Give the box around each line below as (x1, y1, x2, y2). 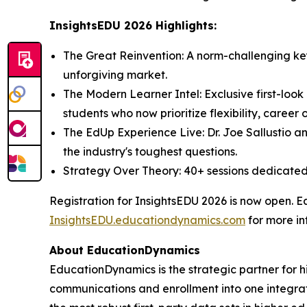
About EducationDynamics (49, 243, 200, 258)
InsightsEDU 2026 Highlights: (49, 19, 217, 33)
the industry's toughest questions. (63, 145, 237, 159)
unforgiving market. (63, 68, 167, 82)
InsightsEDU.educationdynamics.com (49, 213, 245, 228)
